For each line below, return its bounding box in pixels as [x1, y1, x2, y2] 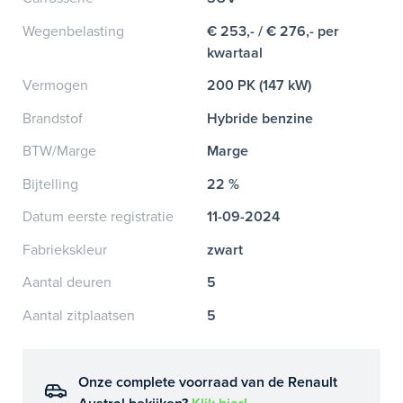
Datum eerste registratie [22, 208, 174, 226]
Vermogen [22, 76, 88, 94]
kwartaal [207, 43, 264, 62]
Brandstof [22, 109, 83, 128]
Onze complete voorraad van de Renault [77, 372, 337, 391]
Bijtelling [22, 175, 78, 193]
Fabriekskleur [22, 240, 107, 259]
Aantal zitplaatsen [22, 306, 135, 325]
